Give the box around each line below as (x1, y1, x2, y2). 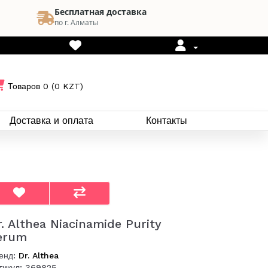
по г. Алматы (54, 17, 98, 28)
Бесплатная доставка (54, 6, 147, 17)
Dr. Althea (19, 251, 59, 260)
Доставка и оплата (10, 115, 93, 126)
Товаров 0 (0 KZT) (8, 81, 84, 91)
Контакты (146, 115, 187, 126)
